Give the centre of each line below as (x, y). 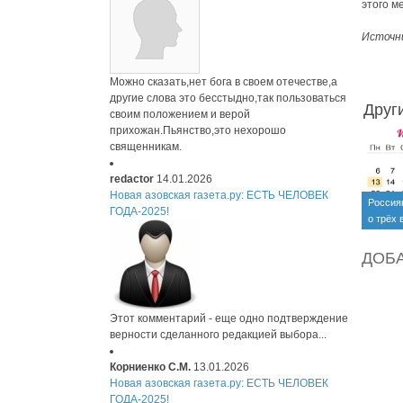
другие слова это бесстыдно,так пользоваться (228, 98)
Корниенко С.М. (150, 367)
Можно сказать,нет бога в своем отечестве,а (224, 82)
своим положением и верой (180, 114)
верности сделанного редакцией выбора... (218, 335)
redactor (132, 179)
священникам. (146, 147)
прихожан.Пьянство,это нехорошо (198, 130)
